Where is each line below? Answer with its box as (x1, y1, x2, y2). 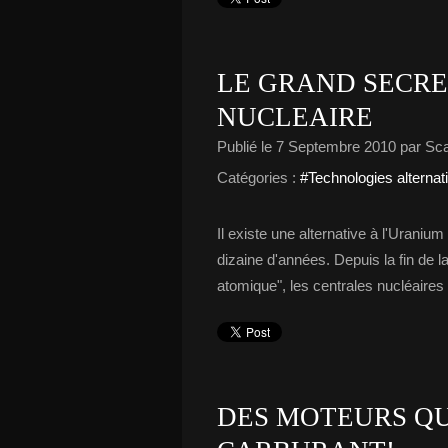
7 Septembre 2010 (276, 138, 396, 155)
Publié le (217, 138, 276, 155)
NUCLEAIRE (217, 102, 373, 132)
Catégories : (217, 169, 296, 186)
